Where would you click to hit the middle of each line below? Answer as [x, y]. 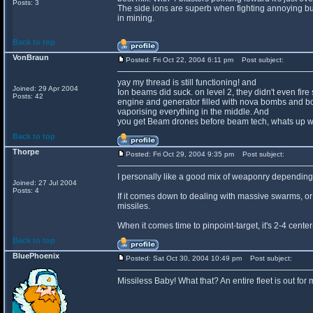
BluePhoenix [36, 256]
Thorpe [26, 152]
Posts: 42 [28, 96]
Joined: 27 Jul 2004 [45, 183]
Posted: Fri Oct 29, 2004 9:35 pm [180, 154]
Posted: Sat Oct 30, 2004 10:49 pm [184, 258]
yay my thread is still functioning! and [187, 82]
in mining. [136, 18]
